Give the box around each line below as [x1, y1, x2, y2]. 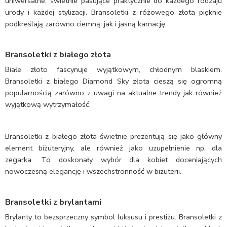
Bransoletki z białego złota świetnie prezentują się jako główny [5, 131, 222, 142]
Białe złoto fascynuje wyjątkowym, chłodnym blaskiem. [5, 64, 222, 75]
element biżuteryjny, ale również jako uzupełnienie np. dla [5, 143, 222, 154]
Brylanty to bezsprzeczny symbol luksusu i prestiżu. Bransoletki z [5, 212, 222, 222]
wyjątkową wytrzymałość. [5, 99, 91, 110]
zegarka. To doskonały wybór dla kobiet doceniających [5, 155, 222, 165]
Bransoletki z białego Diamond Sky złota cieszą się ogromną [5, 76, 222, 87]
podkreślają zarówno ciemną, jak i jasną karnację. [5, 19, 167, 29]
